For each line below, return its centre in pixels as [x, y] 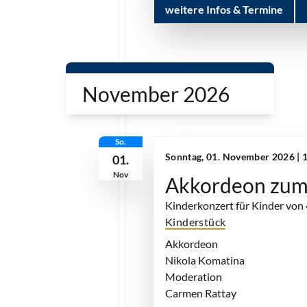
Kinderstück [196, 222]
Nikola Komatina [205, 260]
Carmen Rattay [201, 293]
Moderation [194, 277]
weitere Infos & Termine [224, 9]
